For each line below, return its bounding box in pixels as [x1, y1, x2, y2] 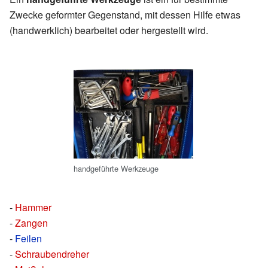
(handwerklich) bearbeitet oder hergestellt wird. [10, 23, 208, 37]
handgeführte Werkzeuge [74, 162, 159, 174]
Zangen [15, 216, 48, 230]
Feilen [15, 232, 42, 246]
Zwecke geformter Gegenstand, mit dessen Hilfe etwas [10, 7, 240, 22]
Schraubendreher [15, 247, 89, 261]
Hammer [15, 200, 51, 215]
